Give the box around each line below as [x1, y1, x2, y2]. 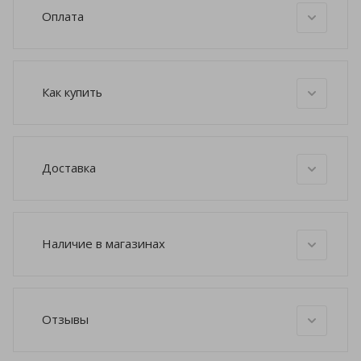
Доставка [42, 159, 96, 176]
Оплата [42, 7, 84, 24]
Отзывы [42, 310, 89, 327]
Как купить [42, 83, 102, 100]
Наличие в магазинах [42, 234, 165, 251]
